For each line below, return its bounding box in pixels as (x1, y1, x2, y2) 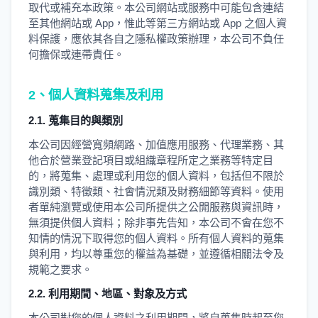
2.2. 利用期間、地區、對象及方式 (28, 287, 187, 300)
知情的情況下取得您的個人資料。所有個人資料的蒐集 (28, 232, 284, 244)
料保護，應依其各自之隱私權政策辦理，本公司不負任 (28, 33, 284, 45)
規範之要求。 (28, 263, 92, 275)
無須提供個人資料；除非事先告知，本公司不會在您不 (28, 216, 284, 229)
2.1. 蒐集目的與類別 (28, 114, 123, 126)
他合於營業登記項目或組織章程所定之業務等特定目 (28, 154, 273, 166)
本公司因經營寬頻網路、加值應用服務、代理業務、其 (28, 138, 284, 150)
